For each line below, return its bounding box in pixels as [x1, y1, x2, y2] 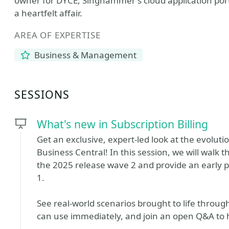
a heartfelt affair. [14, 7, 82, 19]
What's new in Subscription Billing [37, 117, 208, 131]
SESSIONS [14, 87, 70, 102]
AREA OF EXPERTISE [14, 29, 101, 41]
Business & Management [32, 49, 137, 61]
